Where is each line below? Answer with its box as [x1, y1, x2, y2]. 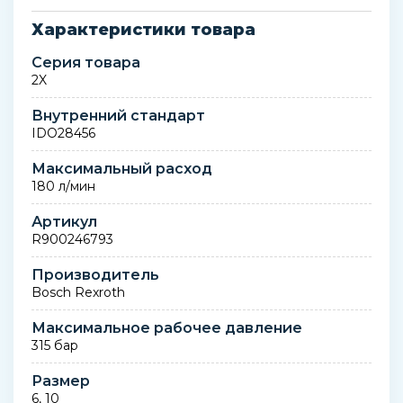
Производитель [31, 266, 159, 283]
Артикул [31, 213, 97, 230]
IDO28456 [31, 125, 95, 141]
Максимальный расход [31, 160, 212, 177]
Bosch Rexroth [31, 284, 125, 300]
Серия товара [31, 54, 140, 71]
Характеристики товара [31, 20, 255, 40]
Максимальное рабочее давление [31, 319, 302, 336]
